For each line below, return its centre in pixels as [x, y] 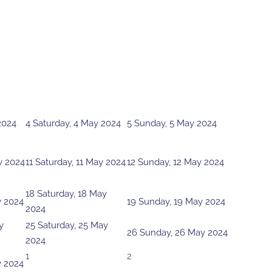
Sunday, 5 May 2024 [175, 124]
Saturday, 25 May [73, 226]
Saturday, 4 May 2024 [77, 124]
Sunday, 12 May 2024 [181, 162]
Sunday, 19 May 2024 [182, 202]
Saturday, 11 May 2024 [80, 162]
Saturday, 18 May [72, 194]
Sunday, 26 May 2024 [184, 233]
